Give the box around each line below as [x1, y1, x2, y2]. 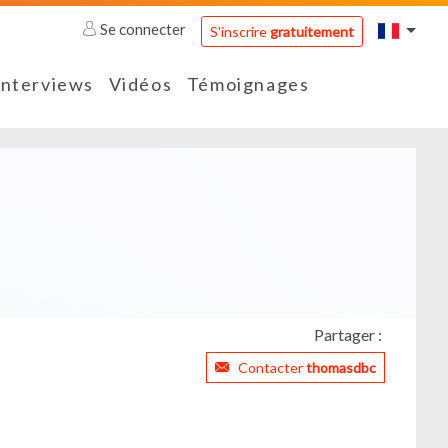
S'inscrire [209, 22, 270, 40]
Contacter [238, 359, 306, 377]
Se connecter [97, 20, 190, 39]
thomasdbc [306, 359, 376, 377]
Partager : [313, 325, 382, 345]
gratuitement [269, 22, 354, 40]
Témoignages [186, 73, 310, 96]
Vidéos [108, 73, 173, 96]
